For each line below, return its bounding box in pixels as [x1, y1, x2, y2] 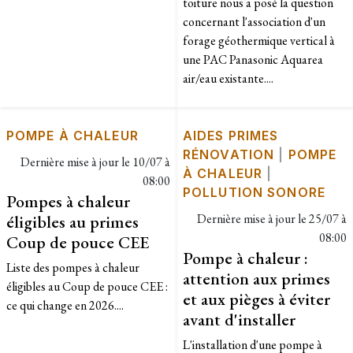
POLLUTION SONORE [183, 184, 325, 200]
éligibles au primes [6, 210, 139, 232]
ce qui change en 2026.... [6, 296, 124, 314]
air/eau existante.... [183, 69, 273, 87]
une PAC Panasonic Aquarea [183, 50, 323, 68]
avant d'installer [183, 307, 295, 330]
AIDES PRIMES [183, 127, 279, 143]
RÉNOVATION [183, 146, 275, 162]
